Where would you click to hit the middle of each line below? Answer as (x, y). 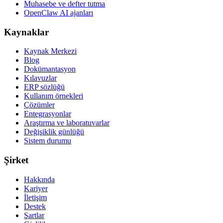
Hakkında (39, 179)
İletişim (35, 197)
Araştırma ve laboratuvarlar (67, 123)
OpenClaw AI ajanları (58, 12)
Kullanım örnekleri (54, 96)
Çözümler (39, 105)
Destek (35, 206)
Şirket (16, 160)
